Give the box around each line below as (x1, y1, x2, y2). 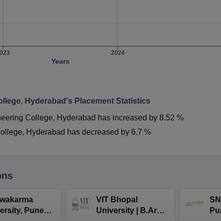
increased (112, 113, 147, 122)
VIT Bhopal (96, 195, 138, 204)
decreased (82, 127, 119, 136)
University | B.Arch (96, 206, 166, 215)
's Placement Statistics (66, 96, 150, 105)
